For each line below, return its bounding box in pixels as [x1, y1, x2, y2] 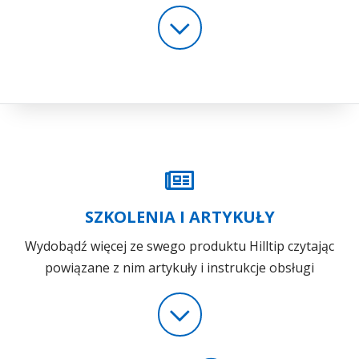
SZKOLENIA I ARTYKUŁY [84, 205, 275, 228]
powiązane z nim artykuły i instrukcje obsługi [45, 258, 314, 276]
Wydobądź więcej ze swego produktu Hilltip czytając [25, 236, 334, 255]
